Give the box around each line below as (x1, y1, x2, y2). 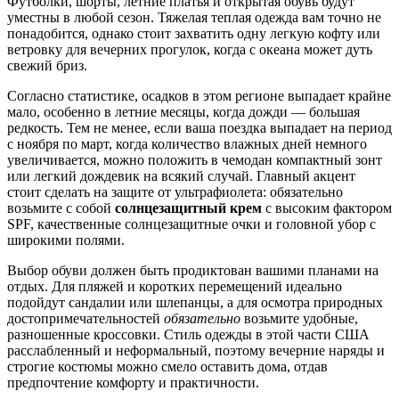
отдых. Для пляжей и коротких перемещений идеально (7, 279, 342, 295)
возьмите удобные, (240, 311, 358, 327)
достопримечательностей (7, 311, 164, 327)
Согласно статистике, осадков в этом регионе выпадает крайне (7, 88, 391, 104)
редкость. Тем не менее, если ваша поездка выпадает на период (7, 120, 392, 136)
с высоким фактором (262, 200, 392, 216)
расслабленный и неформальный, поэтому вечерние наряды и (7, 343, 385, 359)
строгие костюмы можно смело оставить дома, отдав (7, 359, 328, 375)
